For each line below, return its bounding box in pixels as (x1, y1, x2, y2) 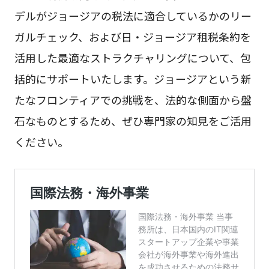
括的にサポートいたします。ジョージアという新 (14, 71, 251, 87)
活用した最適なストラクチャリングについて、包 (14, 50, 251, 66)
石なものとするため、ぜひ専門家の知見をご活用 (14, 113, 252, 129)
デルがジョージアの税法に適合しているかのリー (14, 8, 252, 24)
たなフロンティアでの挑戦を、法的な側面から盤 (14, 92, 252, 108)
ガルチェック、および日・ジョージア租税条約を (14, 29, 251, 45)
